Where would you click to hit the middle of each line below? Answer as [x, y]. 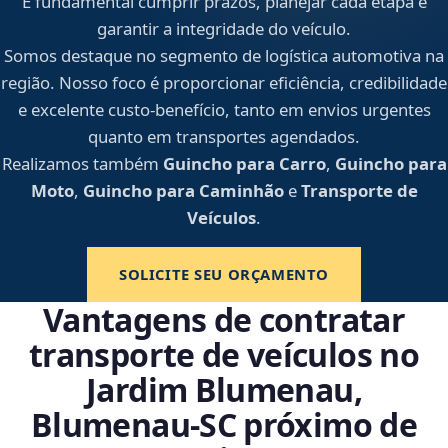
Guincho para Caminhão [183, 191]
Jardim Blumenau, [224, 390]
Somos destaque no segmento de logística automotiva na [224, 56]
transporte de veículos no [224, 355]
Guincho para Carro [244, 164]
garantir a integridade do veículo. [224, 29]
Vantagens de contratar [224, 320]
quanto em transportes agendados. [224, 137]
